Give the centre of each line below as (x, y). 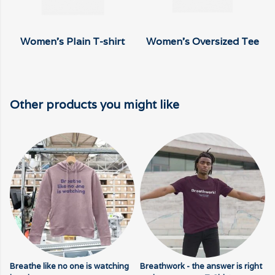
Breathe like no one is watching (69, 266)
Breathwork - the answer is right (201, 266)
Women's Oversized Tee (203, 42)
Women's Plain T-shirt (72, 42)
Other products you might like (95, 105)
